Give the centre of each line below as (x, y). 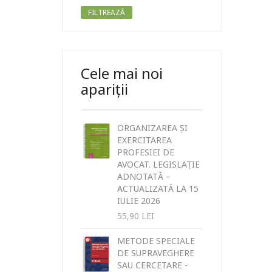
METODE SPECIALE (156, 240)
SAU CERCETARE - (152, 265)
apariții (104, 89)
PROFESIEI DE (146, 152)
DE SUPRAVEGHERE (156, 253)
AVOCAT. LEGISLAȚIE (158, 164)
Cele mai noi (122, 73)
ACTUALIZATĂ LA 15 (158, 188)
